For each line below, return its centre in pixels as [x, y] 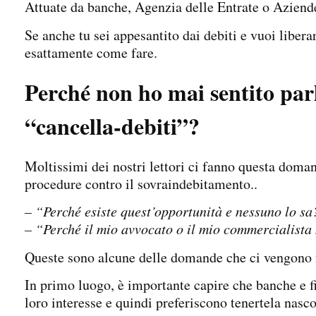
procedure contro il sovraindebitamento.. [141, 183]
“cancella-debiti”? [112, 126]
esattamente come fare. [91, 52]
